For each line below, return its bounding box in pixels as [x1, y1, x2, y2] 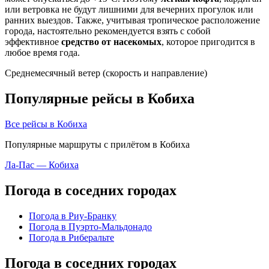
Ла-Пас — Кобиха [5, 159, 79, 170]
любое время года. [5, 47, 80, 58]
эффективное [5, 37, 61, 47]
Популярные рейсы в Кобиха [5, 91, 195, 107]
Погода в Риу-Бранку [29, 210, 116, 221]
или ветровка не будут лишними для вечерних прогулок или [5, 4, 253, 15]
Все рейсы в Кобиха [5, 118, 87, 129]
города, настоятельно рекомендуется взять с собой [5, 26, 211, 37]
